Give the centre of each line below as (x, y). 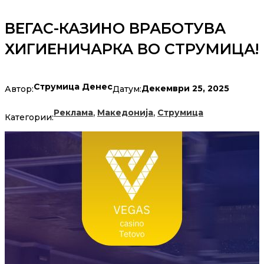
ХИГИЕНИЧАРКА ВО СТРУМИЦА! (132, 49)
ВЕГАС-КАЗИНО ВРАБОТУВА (115, 29)
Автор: (19, 89)
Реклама (73, 113)
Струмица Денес (73, 87)
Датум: (127, 89)
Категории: (29, 118)
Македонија (125, 113)
